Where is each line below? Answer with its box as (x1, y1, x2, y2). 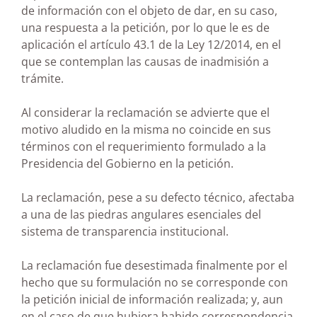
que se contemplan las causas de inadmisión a (21, 54, 269, 70)
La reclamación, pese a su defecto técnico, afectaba (21, 190, 294, 206)
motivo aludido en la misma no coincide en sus (21, 122, 271, 138)
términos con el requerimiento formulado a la (21, 139, 266, 155)
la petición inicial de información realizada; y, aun (21, 292, 283, 308)
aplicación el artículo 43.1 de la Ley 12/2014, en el (21, 37, 281, 53)
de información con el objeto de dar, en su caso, (21, 3, 277, 19)
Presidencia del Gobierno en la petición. (21, 156, 234, 172)
